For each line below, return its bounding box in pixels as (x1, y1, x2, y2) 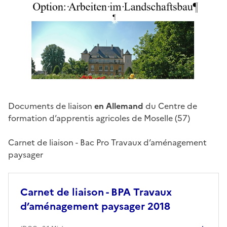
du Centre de (143, 99, 197, 112)
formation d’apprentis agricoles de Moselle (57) (8, 111, 190, 124)
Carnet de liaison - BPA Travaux (20, 184, 172, 200)
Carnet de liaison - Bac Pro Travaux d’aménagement (8, 136, 207, 148)
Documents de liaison (8, 99, 94, 112)
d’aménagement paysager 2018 (20, 198, 170, 214)
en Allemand (94, 99, 143, 112)
